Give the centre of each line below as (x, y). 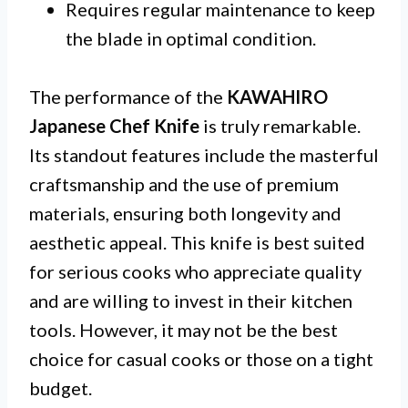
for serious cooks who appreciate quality (195, 272)
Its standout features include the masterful (204, 155)
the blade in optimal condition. (191, 39)
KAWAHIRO (277, 97)
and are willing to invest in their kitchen (191, 301)
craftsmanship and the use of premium (184, 184)
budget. (61, 388)
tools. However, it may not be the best (184, 330)
